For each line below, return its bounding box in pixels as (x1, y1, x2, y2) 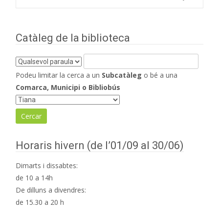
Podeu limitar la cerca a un (16, 70, 102, 80)
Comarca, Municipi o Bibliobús (16, 83, 120, 92)
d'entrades (23, 8, 132, 36)
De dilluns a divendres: (16, 185, 86, 195)
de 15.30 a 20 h (16, 197, 64, 207)
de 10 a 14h (16, 173, 53, 182)
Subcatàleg (102, 70, 142, 80)
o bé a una (142, 70, 177, 80)
